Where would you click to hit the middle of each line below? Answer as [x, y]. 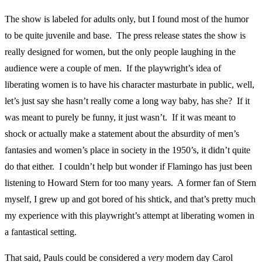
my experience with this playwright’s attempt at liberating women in [130, 216]
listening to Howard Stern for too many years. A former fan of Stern [130, 183]
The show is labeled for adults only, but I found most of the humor [127, 19]
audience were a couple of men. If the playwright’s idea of [113, 68]
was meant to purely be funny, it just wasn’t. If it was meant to [120, 118]
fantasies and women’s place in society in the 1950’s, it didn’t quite [127, 150]
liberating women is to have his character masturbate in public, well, [130, 85]
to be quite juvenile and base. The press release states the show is [125, 36]
